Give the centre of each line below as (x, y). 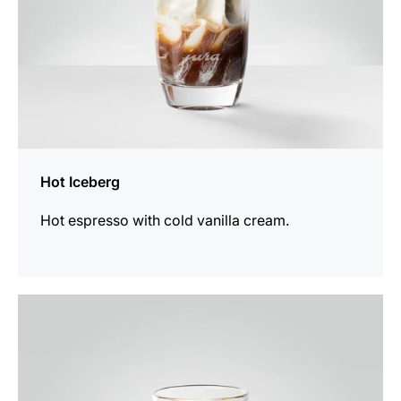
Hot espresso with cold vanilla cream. (165, 220)
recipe (38, 328)
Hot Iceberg (80, 181)
